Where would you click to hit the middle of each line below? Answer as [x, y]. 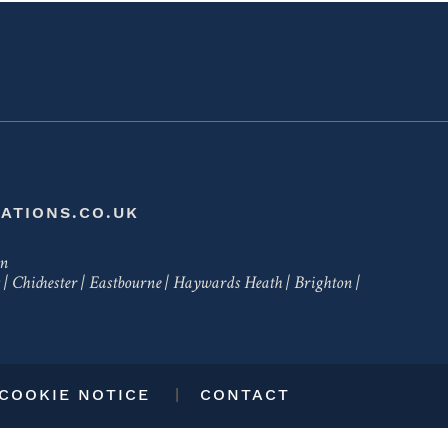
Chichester [44, 284]
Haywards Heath [227, 284]
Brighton [323, 284]
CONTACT [244, 394]
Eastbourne [125, 284]
